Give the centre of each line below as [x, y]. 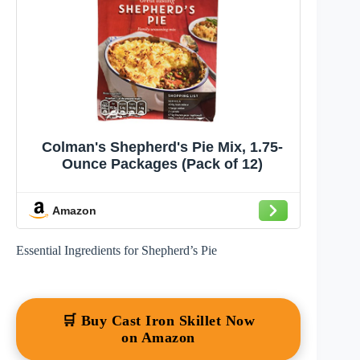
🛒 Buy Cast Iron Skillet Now [158, 321]
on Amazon [158, 338]
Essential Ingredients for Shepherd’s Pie [117, 251]
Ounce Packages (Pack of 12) [163, 164]
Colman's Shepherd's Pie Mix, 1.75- [163, 147]
